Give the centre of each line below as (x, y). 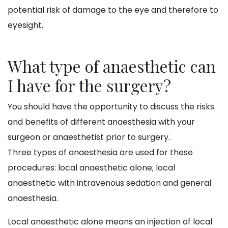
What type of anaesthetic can (112, 66)
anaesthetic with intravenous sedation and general (109, 183)
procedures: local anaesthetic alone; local (91, 168)
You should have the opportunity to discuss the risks (111, 107)
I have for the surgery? (89, 85)
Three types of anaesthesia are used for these (100, 153)
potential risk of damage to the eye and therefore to (113, 10)
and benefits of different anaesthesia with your (101, 122)
